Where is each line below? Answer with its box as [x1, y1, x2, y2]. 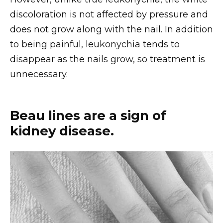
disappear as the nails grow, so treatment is [10, 53, 205, 65]
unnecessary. [10, 68, 68, 80]
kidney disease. [10, 122, 114, 138]
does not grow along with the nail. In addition [10, 23, 213, 35]
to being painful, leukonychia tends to [10, 38, 180, 50]
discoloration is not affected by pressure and [10, 8, 208, 20]
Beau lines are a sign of [10, 107, 166, 123]
